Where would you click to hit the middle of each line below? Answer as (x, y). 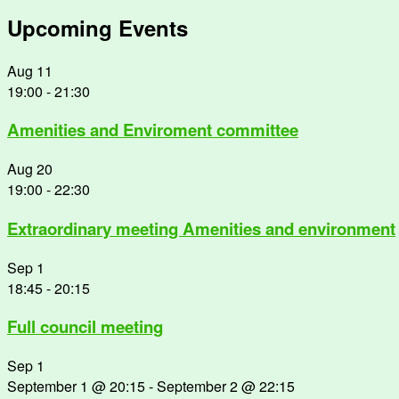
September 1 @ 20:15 (76, 386)
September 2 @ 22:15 (226, 386)
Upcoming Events (98, 27)
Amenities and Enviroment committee (153, 130)
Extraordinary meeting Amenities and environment (201, 228)
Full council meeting (85, 327)
